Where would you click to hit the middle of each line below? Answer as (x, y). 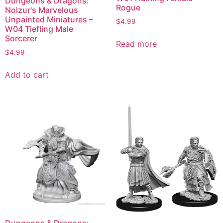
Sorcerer (21, 38)
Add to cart (27, 74)
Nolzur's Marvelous (42, 10)
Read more (136, 44)
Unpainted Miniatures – (49, 19)
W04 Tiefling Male (39, 29)
